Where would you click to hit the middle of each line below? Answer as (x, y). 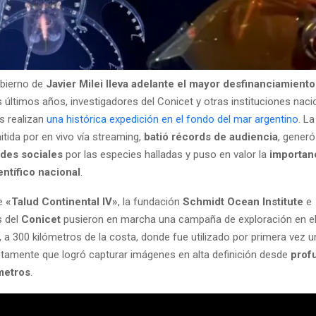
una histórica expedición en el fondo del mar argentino (172, 119)
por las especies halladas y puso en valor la (165, 154)
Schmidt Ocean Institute (243, 201)
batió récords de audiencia (211, 136)
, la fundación (150, 201)
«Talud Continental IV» (62, 201)
